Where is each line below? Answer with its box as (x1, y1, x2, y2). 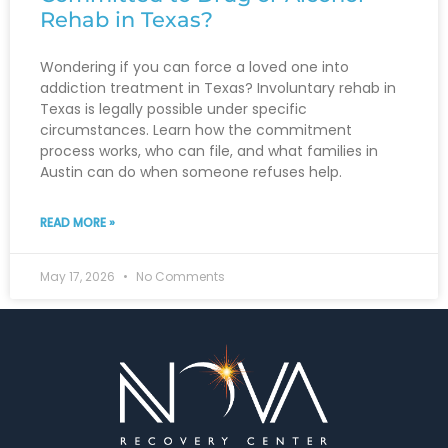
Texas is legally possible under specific (40, 98, 307, 119)
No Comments (133, 267, 225, 285)
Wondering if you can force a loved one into (40, 56, 349, 77)
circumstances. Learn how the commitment (40, 119, 352, 140)
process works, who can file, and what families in (40, 140, 378, 161)
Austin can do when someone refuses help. (40, 161, 342, 182)
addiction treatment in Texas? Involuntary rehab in (40, 77, 396, 98)
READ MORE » (40, 213, 115, 231)
